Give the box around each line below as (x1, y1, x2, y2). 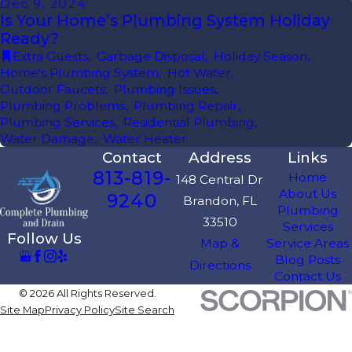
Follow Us (6, 229, 82, 248)
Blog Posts (275, 252, 341, 268)
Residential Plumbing (123, 115, 255, 130)
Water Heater (103, 131, 187, 147)
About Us (279, 186, 337, 202)
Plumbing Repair (134, 98, 238, 114)
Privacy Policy (45, 303, 115, 317)
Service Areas (266, 236, 350, 251)
